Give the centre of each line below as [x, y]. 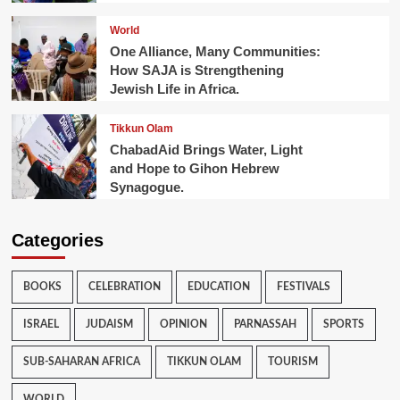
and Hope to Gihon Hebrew [194, 168]
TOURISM [292, 362]
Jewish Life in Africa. [174, 88]
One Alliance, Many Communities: [215, 51]
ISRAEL [41, 325]
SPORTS [343, 325]
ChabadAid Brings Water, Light [206, 149]
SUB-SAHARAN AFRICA [81, 362]
